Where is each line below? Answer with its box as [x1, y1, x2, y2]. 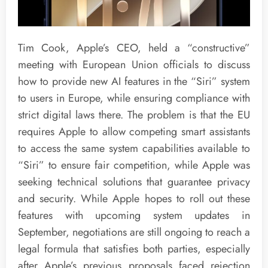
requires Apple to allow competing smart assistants [18, 124, 250, 140]
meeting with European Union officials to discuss [18, 57, 250, 73]
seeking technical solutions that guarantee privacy [18, 174, 250, 190]
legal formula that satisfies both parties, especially [18, 241, 250, 257]
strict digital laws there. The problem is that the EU [18, 107, 250, 123]
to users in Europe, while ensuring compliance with [18, 90, 250, 106]
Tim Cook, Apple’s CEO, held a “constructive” [18, 40, 250, 56]
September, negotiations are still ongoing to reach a [18, 224, 250, 240]
